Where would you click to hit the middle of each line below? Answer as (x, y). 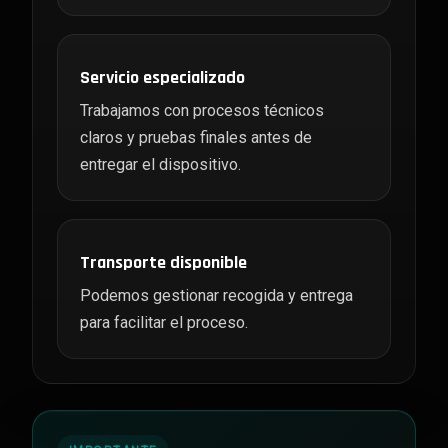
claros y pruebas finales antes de (196, 137)
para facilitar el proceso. (164, 322)
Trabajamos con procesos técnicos (202, 110)
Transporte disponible (163, 262)
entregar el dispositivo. (160, 164)
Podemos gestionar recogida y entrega (216, 295)
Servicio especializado (162, 77)
